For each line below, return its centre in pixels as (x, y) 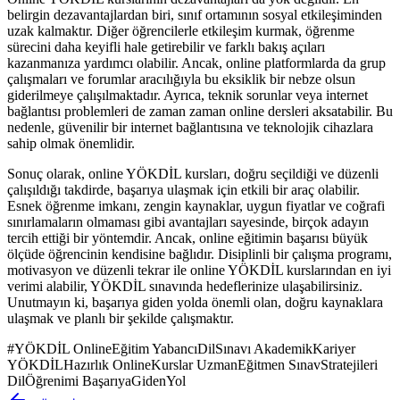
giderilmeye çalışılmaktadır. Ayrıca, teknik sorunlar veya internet (187, 95)
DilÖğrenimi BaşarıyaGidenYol (96, 380)
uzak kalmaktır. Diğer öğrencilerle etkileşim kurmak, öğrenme (181, 30)
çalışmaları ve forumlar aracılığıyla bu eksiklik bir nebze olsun (181, 79)
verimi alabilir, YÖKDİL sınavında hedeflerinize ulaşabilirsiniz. (185, 286)
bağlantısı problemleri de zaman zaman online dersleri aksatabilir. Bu (200, 111)
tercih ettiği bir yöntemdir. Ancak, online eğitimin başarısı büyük (187, 237)
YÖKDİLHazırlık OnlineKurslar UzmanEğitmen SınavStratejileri (192, 364)
